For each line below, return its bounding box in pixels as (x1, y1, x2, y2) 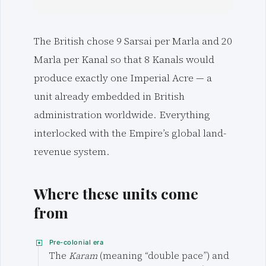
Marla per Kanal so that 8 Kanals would (34, 53, 214, 67)
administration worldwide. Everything (34, 108, 210, 122)
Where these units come (34, 183, 198, 203)
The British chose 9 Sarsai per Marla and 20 (34, 34, 232, 49)
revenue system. (34, 145, 110, 159)
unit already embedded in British (34, 90, 185, 104)
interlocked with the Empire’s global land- (34, 126, 226, 141)
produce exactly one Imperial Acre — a (34, 71, 212, 85)
